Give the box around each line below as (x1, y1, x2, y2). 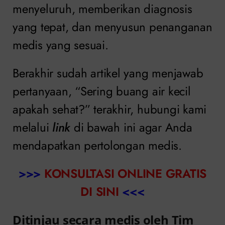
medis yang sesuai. (13, 36, 108, 54)
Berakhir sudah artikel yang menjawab (13, 64, 203, 82)
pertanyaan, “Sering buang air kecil (13, 82, 191, 100)
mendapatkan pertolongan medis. (13, 137, 182, 155)
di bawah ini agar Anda (73, 119, 192, 137)
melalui (13, 119, 53, 137)
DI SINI (80, 183, 119, 201)
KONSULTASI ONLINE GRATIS (41, 165, 207, 183)
